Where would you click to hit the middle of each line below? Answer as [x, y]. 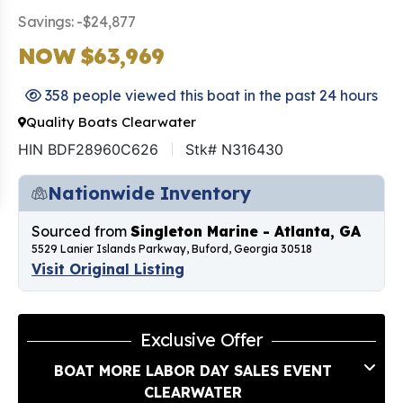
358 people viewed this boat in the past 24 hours [210, 96]
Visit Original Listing [108, 269]
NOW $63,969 [91, 56]
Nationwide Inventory [149, 193]
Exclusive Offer [201, 340]
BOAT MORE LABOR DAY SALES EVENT [193, 371]
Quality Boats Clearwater [111, 122]
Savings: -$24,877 [77, 22]
